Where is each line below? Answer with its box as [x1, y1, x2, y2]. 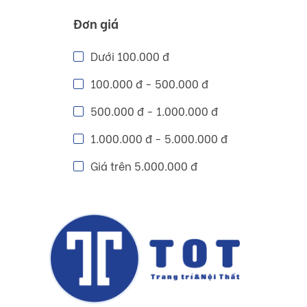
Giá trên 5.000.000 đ [90, 158, 197, 173]
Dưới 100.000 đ [90, 48, 169, 64]
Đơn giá [73, 14, 119, 32]
